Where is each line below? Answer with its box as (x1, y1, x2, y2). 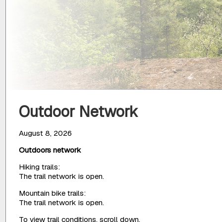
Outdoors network (19, 145, 82, 155)
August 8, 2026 (19, 128, 72, 138)
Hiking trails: (19, 162, 60, 171)
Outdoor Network (19, 102, 139, 122)
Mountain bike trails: (19, 188, 86, 198)
